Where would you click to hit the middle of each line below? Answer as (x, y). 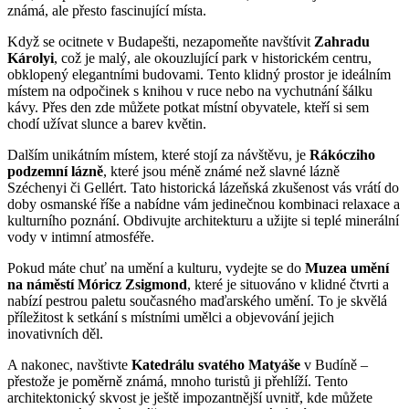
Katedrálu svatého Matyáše (216, 364)
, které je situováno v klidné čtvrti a (288, 284)
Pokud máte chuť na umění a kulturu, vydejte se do (156, 267)
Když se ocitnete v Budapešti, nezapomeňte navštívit (161, 41)
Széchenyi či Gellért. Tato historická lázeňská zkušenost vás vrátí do (203, 187)
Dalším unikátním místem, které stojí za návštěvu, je (158, 154)
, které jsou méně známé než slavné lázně (221, 171)
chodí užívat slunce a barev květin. (107, 123)
